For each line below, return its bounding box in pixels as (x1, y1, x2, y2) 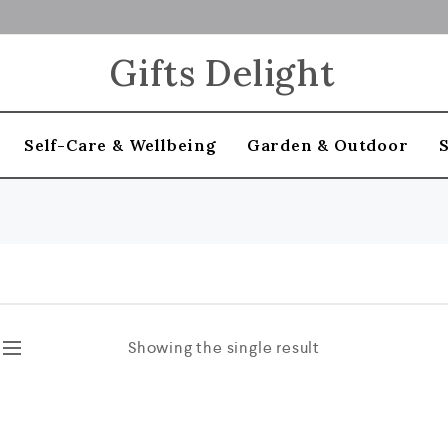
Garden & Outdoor (246, 135, 409, 155)
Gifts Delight (109, 50, 336, 96)
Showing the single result (127, 337, 320, 358)
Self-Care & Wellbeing (23, 135, 217, 155)
